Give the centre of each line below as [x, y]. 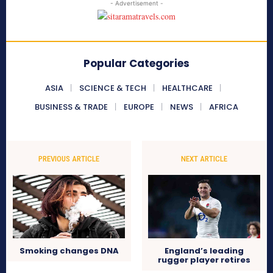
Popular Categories [136, 64]
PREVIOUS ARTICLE [69, 159]
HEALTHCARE [187, 88]
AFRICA [224, 107]
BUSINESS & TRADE [71, 107]
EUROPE [139, 107]
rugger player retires [204, 260]
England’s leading [204, 251]
